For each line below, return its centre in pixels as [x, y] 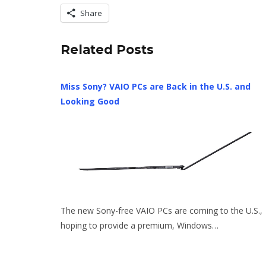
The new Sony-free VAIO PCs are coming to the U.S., [161, 211]
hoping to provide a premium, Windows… [140, 226]
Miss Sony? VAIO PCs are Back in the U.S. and [156, 87]
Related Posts [107, 50]
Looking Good [90, 102]
